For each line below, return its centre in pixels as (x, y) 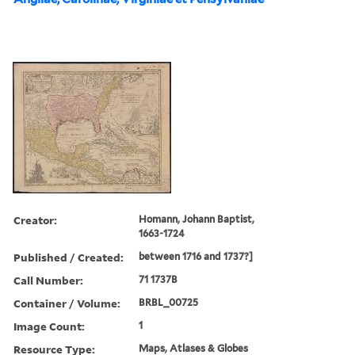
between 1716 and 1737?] (196, 256)
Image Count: (49, 326)
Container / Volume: (67, 303)
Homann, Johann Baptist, (197, 219)
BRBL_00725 (169, 302)
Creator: (35, 219)
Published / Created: (69, 257)
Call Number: (48, 280)
